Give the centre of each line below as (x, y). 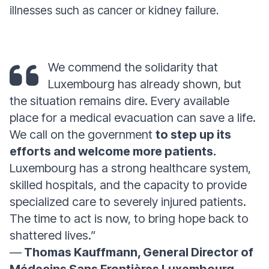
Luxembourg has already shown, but (145, 84)
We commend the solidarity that (133, 67)
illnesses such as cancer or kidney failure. (114, 10)
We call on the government (83, 134)
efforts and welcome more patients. (113, 151)
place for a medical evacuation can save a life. (133, 118)
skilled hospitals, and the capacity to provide (128, 185)
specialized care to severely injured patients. (128, 202)
